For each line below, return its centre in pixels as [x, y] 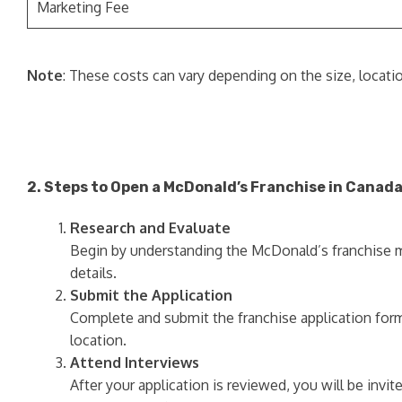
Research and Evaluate [150, 228]
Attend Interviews [135, 363]
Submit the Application [151, 296]
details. [93, 273]
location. [98, 341]
